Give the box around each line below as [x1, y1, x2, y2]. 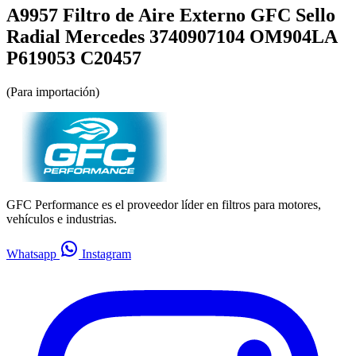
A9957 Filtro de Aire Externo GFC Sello [6, 5, 335, 26]
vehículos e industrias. [6, 212, 117, 226]
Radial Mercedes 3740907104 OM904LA [6, 26, 337, 48]
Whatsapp [6, 247, 60, 261]
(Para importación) [6, 85, 99, 99]
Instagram [79, 247, 131, 261]
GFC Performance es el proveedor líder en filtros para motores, [6, 198, 321, 212]
